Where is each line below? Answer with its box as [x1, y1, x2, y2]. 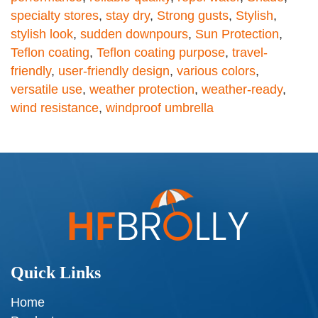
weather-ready [202, 82, 283, 97]
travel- [232, 45, 268, 60]
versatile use [11, 82, 82, 97]
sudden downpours [80, 27, 188, 42]
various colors [177, 64, 256, 79]
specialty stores [11, 9, 99, 23]
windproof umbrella [106, 101, 214, 116]
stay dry [106, 9, 150, 23]
